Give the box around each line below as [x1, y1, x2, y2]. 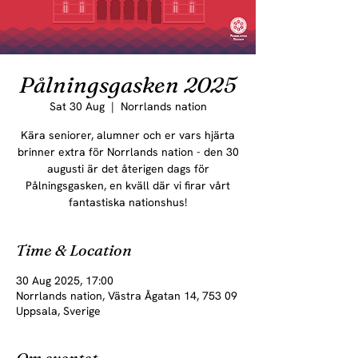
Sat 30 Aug [49, 99, 105, 113]
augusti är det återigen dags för [46, 161, 209, 176]
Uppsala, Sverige [16, 304, 101, 318]
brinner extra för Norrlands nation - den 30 [17, 145, 239, 159]
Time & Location [16, 240, 132, 260]
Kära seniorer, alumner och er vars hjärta [21, 128, 235, 142]
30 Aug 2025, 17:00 [16, 273, 113, 288]
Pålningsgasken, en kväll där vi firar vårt [26, 178, 230, 193]
